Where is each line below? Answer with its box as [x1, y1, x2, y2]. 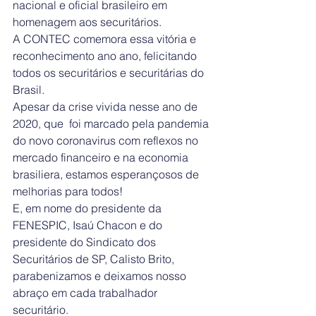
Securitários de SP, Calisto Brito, [13, 252, 177, 267]
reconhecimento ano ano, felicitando [13, 49, 200, 63]
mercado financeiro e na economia [13, 150, 191, 165]
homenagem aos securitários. [13, 15, 162, 30]
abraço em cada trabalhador [13, 286, 160, 300]
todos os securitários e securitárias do [13, 66, 207, 80]
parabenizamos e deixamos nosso [13, 269, 189, 284]
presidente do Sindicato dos [13, 235, 159, 250]
